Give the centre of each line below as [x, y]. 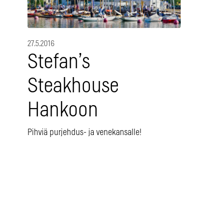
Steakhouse [73, 86]
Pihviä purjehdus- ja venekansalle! [84, 133]
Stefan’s [59, 62]
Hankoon [63, 110]
